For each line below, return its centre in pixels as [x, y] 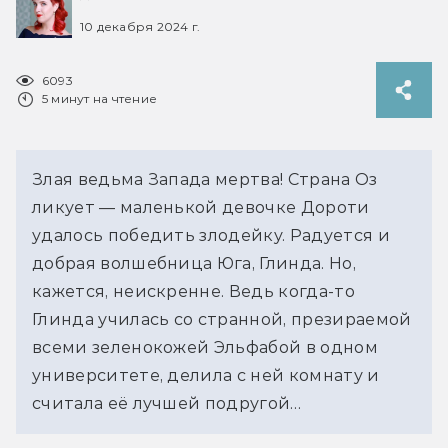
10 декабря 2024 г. [140, 26]
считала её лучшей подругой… [167, 403]
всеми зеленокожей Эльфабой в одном [205, 347]
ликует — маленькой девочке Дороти [201, 207]
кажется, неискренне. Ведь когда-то [193, 291]
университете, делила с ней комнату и [206, 375]
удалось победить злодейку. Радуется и [211, 235]
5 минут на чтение [100, 98]
